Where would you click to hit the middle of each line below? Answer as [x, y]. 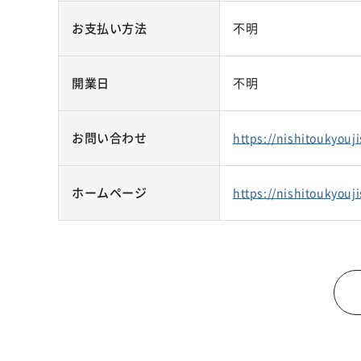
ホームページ [110, 193]
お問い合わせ [110, 138]
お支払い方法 [110, 28]
